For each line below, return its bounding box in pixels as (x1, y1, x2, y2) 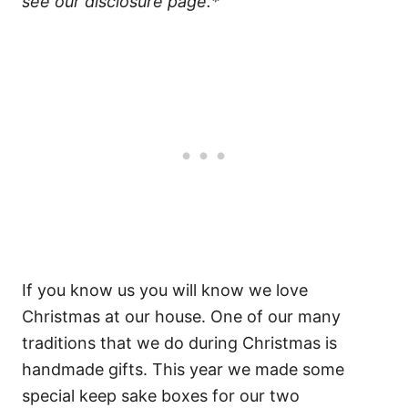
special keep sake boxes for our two (22, 385, 300, 405)
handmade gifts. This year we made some (22, 359, 344, 379)
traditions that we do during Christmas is (22, 332, 337, 352)
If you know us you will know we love (22, 280, 308, 300)
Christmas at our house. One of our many (22, 306, 341, 326)
